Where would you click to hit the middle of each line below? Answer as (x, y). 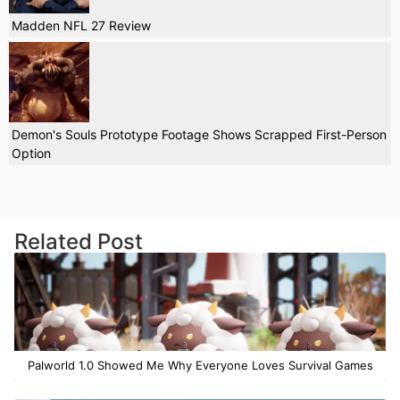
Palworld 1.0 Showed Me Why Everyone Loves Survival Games (200, 366)
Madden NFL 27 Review (81, 26)
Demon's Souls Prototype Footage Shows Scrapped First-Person (199, 135)
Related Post (79, 242)
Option (31, 154)
